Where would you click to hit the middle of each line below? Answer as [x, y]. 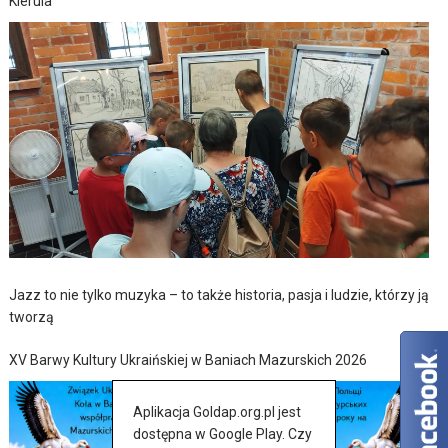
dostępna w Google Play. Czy [222, 434]
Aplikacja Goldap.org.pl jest [217, 412]
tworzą [32, 317]
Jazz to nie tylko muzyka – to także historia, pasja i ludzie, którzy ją [219, 295]
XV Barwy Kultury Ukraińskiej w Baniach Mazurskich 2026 [188, 360]
